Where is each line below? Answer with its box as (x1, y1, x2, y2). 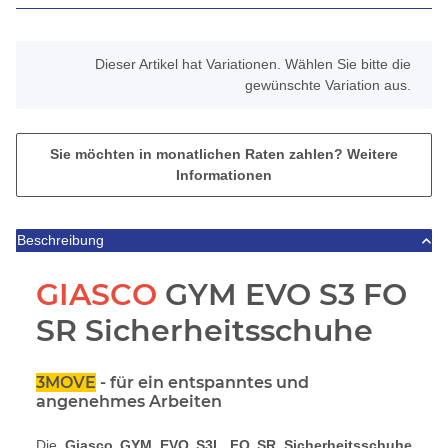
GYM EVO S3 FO (157, 276, 407, 314)
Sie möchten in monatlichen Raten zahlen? (50, 146, 347, 163)
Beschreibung (17, 232, 104, 249)
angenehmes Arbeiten (36, 392, 222, 412)
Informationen (176, 167, 272, 184)
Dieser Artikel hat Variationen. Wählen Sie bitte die (95, 56, 411, 73)
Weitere (347, 146, 398, 163)
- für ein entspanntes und (96, 373, 309, 393)
